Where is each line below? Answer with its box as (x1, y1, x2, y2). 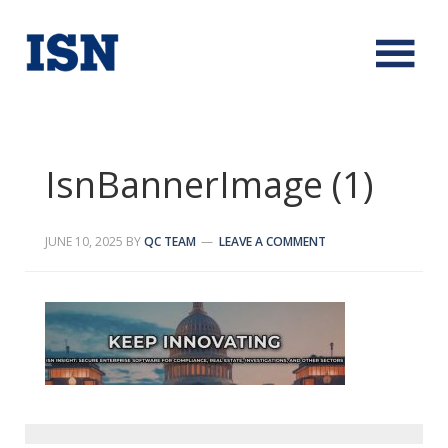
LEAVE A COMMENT (219, 233, 327, 250)
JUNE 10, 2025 (45, 233, 124, 250)
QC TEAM (144, 233, 197, 250)
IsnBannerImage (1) (45, 160, 374, 209)
